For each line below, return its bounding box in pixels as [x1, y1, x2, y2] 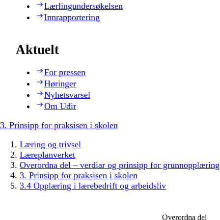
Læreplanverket [20, 150, 75, 160]
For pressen [44, 67, 85, 78]
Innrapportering [44, 12, 100, 22]
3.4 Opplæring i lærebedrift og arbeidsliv [20, 181, 166, 191]
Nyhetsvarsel [44, 90, 90, 100]
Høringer [44, 79, 76, 89]
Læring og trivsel [20, 139, 81, 150]
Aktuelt [16, 42, 59, 57]
